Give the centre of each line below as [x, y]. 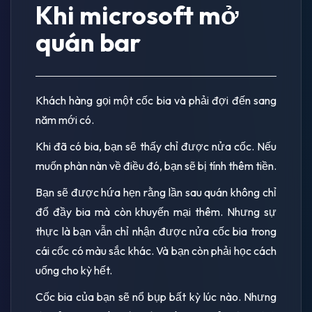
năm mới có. [65, 119]
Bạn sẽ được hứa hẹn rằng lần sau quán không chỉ [156, 192]
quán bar [88, 42]
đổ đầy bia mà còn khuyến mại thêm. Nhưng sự [156, 211]
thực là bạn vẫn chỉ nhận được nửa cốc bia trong [156, 231]
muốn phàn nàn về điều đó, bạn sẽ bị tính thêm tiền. [156, 165]
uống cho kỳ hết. [74, 270]
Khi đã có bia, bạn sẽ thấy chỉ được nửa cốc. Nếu [156, 146]
